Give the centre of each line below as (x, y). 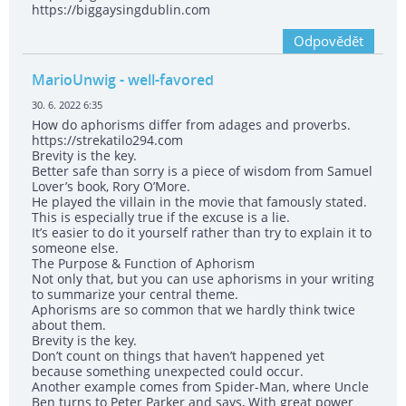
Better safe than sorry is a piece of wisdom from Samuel (202, 171)
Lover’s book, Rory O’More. (111, 187)
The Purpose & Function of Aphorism (143, 264)
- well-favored (165, 80)
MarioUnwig (74, 80)
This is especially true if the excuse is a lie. (161, 217)
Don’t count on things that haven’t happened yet (178, 356)
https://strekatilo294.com (107, 140)
